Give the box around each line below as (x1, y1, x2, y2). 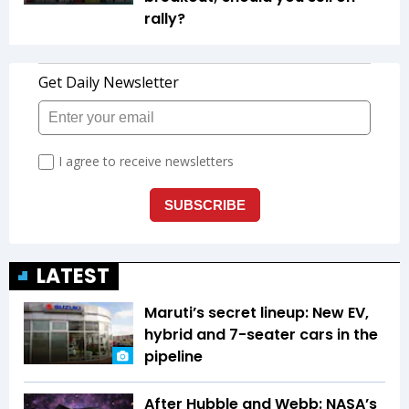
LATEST (37, 262, 110, 291)
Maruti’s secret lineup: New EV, (144, 302, 369, 324)
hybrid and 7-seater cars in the (144, 324, 378, 346)
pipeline (144, 346, 203, 368)
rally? (144, 8, 185, 30)
